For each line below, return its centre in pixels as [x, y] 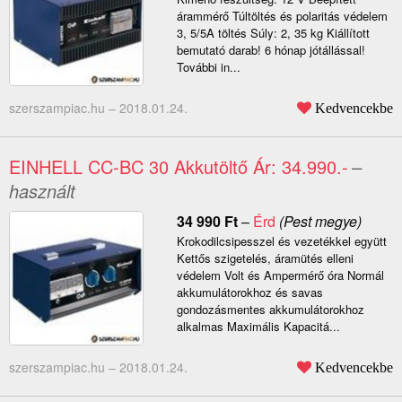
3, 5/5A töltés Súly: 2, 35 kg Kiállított [273, 33]
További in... [208, 67]
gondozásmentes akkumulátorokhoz [270, 310]
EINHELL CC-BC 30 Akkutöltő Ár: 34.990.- [179, 167]
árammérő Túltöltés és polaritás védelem [282, 16]
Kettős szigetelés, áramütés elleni [265, 258]
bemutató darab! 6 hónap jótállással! [271, 50]
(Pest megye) [318, 222]
